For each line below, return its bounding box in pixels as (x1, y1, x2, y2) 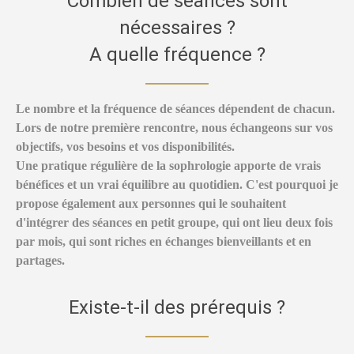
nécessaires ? (119, 17, 235, 40)
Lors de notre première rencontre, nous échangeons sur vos (16, 121, 333, 135)
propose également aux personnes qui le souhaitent (16, 197, 286, 211)
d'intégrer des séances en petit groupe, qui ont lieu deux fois (16, 216, 333, 230)
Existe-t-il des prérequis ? (69, 296, 285, 319)
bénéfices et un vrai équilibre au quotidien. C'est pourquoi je (16, 178, 338, 192)
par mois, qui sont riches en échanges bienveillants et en (16, 235, 311, 249)
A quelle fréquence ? (88, 43, 265, 66)
